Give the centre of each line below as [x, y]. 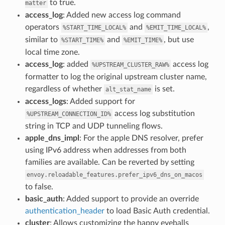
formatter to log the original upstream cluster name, [116, 77]
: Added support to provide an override [131, 199]
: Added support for [100, 101]
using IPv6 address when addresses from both [105, 150]
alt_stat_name [128, 89]
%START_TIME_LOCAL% [94, 27]
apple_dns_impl [52, 138]
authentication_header [65, 211]
